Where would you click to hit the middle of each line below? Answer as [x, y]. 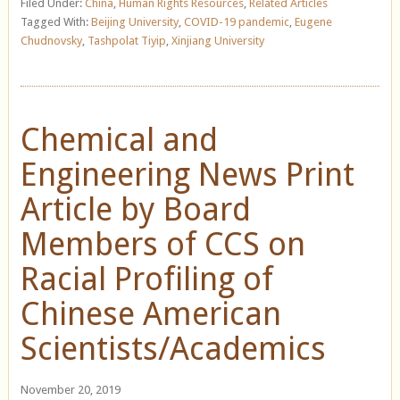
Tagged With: [55, 21]
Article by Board [135, 209]
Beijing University [134, 21]
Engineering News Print [187, 174]
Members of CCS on [162, 244]
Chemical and [119, 139]
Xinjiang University [217, 40]
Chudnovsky [51, 40]
